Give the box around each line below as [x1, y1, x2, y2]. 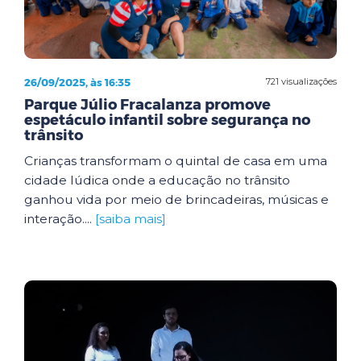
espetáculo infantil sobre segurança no [24, 110, 310, 129]
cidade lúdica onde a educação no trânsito [24, 172, 290, 188]
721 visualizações [266, 76, 337, 87]
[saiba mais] [95, 210, 166, 226]
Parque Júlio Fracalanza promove [24, 95, 271, 114]
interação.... [24, 210, 95, 226]
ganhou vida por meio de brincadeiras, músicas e [24, 191, 329, 207]
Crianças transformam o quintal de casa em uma [24, 152, 327, 168]
